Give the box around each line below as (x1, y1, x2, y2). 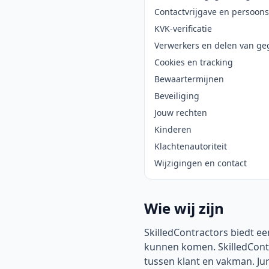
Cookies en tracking (154, 56, 233, 68)
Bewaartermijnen (154, 73, 224, 85)
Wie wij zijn (144, 198, 224, 218)
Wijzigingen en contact (154, 157, 247, 169)
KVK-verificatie (154, 23, 212, 34)
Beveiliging (154, 90, 199, 101)
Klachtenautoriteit (154, 141, 227, 152)
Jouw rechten (154, 107, 207, 118)
